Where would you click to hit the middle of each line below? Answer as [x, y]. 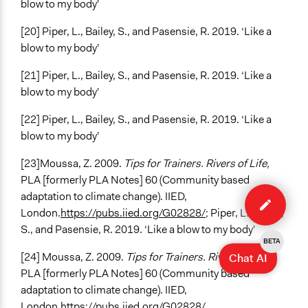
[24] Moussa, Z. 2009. [73, 257]
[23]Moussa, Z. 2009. [72, 164]
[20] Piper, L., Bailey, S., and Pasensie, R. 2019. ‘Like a [146, 32]
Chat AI [248, 258]
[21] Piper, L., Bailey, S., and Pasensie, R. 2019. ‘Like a [146, 76]
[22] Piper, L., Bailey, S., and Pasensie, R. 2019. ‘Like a [146, 120]
